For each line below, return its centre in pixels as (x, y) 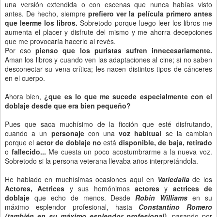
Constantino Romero (176, 207)
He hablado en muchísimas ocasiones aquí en (81, 179)
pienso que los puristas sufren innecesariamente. (124, 50)
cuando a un (28, 133)
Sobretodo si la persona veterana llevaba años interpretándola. (101, 161)
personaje (70, 133)
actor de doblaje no (70, 142)
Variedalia (175, 179)
